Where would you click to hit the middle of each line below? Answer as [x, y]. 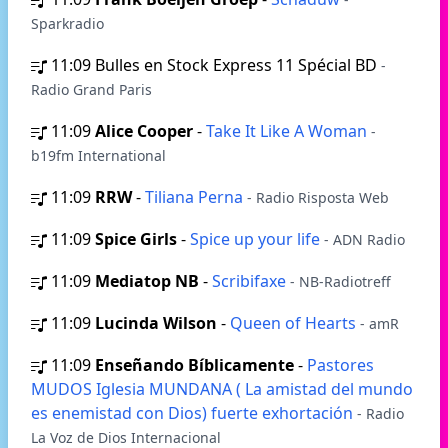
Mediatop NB [147, 281]
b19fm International [98, 155]
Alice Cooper [144, 131]
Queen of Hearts [295, 323]
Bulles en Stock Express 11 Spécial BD [238, 65]
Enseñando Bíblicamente [194, 365]
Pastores [340, 365]
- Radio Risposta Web [318, 197]
